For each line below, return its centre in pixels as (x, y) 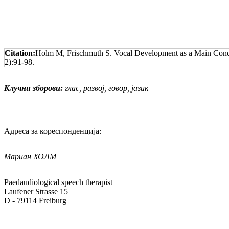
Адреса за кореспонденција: (53, 131)
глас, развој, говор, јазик (106, 88)
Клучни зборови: (33, 88)
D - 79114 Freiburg (35, 201)
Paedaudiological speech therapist (58, 182)
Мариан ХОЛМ (30, 157)
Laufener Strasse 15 (69, 192)
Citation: (20, 53)
